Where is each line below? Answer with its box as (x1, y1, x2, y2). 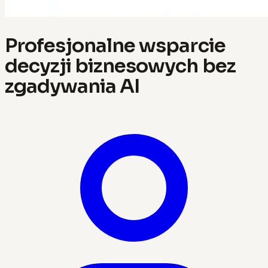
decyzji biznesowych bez (5, 53, 236, 78)
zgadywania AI (5, 74, 141, 98)
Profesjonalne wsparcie (5, 33, 226, 57)
